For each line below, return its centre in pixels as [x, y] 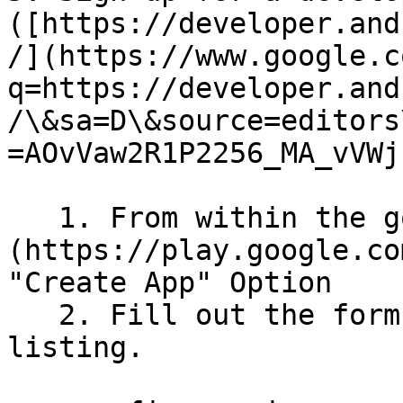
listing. [76, 347]
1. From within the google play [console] [33, 218]
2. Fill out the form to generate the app [33, 315]
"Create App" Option [170, 282]
